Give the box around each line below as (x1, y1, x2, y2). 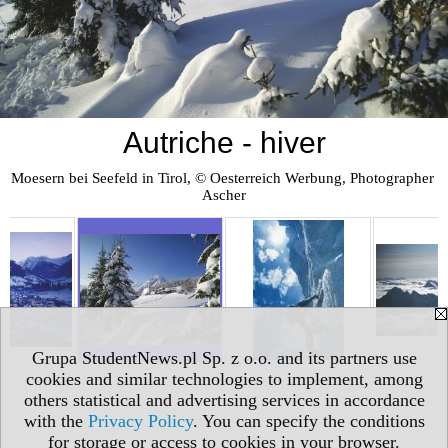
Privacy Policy (87, 411, 193, 431)
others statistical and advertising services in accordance (23, 390, 425, 410)
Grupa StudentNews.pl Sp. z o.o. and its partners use (31, 348, 417, 368)
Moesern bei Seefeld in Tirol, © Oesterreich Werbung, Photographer (11, 170, 434, 186)
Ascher (202, 187, 246, 203)
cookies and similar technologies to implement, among (25, 369, 423, 389)
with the (23, 411, 88, 431)
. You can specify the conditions (192, 411, 425, 431)
